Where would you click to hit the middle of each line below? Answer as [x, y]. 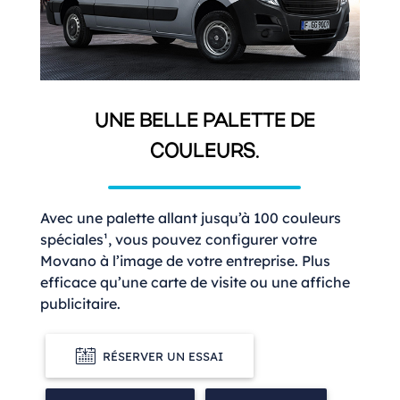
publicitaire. [80, 303]
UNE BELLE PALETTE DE [204, 121]
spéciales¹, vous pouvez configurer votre [179, 239]
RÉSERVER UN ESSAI [163, 357]
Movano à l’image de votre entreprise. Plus [185, 260]
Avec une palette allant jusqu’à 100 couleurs [191, 217]
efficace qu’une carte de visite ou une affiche [195, 282]
